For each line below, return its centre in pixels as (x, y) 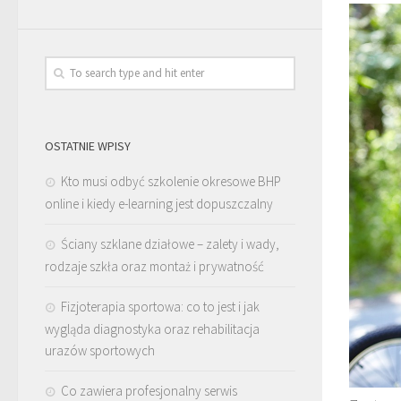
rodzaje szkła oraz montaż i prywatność (154, 266)
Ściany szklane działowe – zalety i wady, (170, 243)
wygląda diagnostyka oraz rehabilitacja (152, 328)
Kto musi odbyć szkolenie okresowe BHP (171, 181)
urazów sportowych (100, 350)
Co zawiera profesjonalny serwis (149, 390)
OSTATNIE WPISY (88, 145)
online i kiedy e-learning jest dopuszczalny (159, 203)
